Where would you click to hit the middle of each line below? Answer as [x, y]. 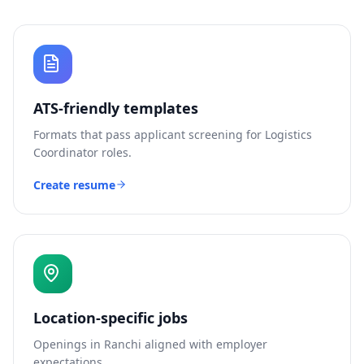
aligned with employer [204, 344]
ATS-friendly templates [116, 108]
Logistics [288, 134]
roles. [115, 152]
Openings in [69, 344]
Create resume [74, 185]
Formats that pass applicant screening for [149, 134]
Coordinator [66, 152]
